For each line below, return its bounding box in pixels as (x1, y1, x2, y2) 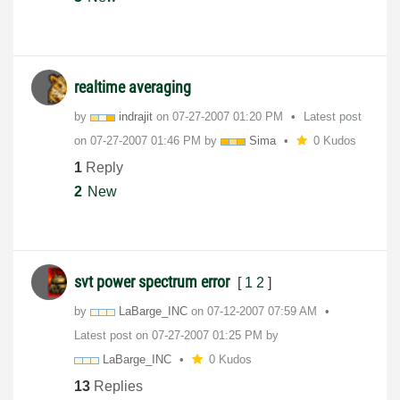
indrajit (119, 110, 153, 124)
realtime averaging (74, 78, 191, 97)
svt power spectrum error (74, 272, 233, 292)
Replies (90, 378, 143, 394)
